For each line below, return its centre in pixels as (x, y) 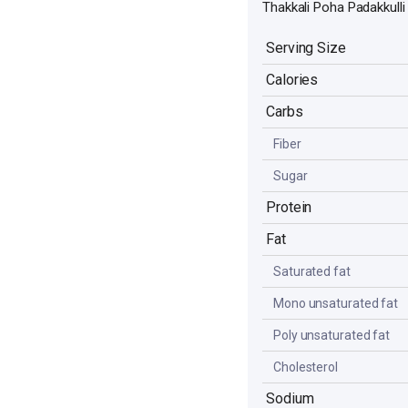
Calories (292, 79)
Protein (289, 207)
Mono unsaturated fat (336, 303)
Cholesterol (306, 367)
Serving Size (306, 47)
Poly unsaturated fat (331, 335)
